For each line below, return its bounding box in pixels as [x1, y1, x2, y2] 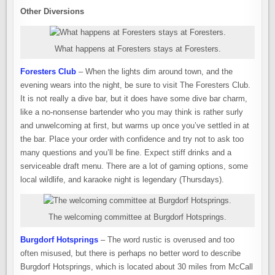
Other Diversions [20, 7, 85, 16]
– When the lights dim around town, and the [76, 67, 233, 76]
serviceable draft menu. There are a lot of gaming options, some [20, 161, 249, 171]
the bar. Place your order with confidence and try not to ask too [20, 134, 244, 144]
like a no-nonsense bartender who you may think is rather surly [20, 107, 244, 117]
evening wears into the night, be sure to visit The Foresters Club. [20, 80, 251, 90]
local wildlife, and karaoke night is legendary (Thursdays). [20, 175, 225, 184]
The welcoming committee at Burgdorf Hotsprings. [48, 212, 227, 222]
